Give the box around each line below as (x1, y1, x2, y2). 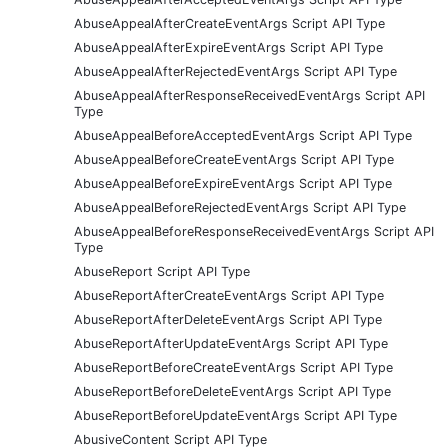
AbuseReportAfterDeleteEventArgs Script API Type (74, 311, 382, 327)
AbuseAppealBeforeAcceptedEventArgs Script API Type (74, 127, 412, 143)
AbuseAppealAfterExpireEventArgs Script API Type (74, 39, 383, 55)
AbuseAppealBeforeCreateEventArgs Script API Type (74, 151, 394, 167)
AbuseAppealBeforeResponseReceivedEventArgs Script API (74, 223, 434, 239)
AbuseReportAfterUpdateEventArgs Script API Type (74, 335, 388, 351)
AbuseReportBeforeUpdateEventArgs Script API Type (74, 407, 397, 423)
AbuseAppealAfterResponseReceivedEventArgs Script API (74, 87, 425, 103)
